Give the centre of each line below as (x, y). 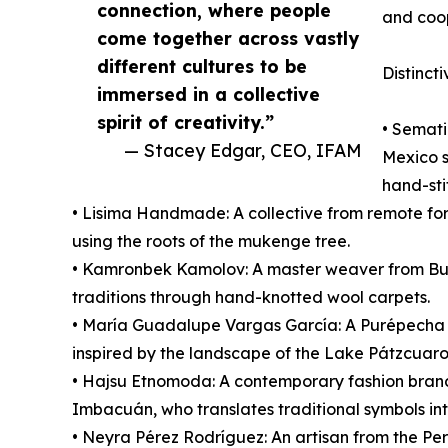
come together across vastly (228, 37)
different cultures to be (202, 65)
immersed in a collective (208, 93)
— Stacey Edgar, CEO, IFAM (243, 149)
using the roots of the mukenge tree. (211, 240)
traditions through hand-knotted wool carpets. (251, 296)
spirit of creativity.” (185, 121)
